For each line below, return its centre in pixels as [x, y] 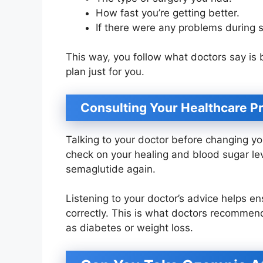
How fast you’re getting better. [168, 13]
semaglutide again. [111, 169]
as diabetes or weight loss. [129, 228]
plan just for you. [105, 72]
